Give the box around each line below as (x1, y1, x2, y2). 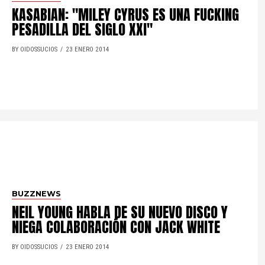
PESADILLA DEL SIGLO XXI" (12, 18, 153, 40)
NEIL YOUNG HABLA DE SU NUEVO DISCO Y (12, 201, 228, 223)
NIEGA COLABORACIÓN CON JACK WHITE (12, 216, 221, 238)
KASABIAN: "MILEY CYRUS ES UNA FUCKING (12, 4, 240, 25)
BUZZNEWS (12, 189, 62, 198)
